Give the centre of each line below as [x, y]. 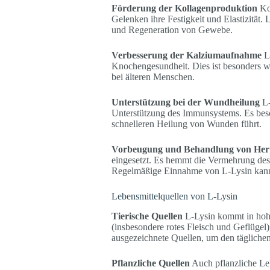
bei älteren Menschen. [153, 77]
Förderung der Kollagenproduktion [184, 8]
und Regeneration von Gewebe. [172, 30]
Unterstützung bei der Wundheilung [185, 102]
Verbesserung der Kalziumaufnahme [186, 55]
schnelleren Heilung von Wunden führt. [186, 124]
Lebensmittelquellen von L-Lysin [174, 196]
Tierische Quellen [147, 216]
